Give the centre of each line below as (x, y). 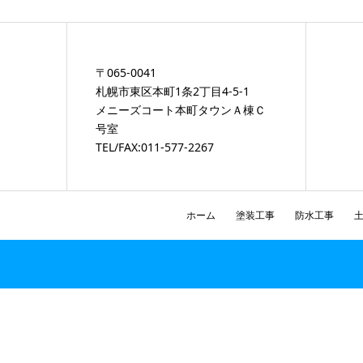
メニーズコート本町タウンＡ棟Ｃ (180, 109)
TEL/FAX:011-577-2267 (154, 147)
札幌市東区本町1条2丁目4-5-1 (172, 91)
